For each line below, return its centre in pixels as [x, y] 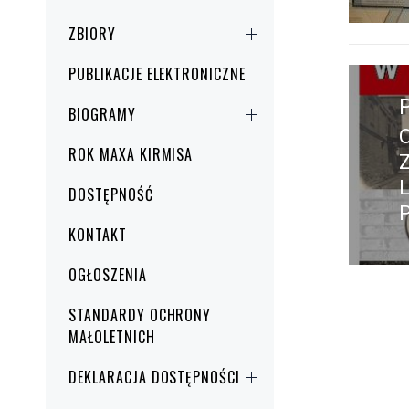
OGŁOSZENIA [108, 275]
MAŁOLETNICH [112, 337]
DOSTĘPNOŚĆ [111, 195]
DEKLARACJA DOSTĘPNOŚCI [155, 378]
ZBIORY [92, 34]
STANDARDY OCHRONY [140, 315]
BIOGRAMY [102, 115]
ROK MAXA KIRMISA [131, 155]
